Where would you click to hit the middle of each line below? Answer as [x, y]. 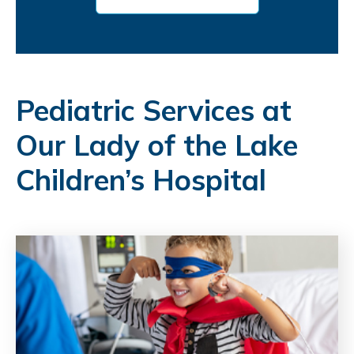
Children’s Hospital [141, 179]
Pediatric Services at [154, 110]
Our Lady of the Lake [157, 145]
